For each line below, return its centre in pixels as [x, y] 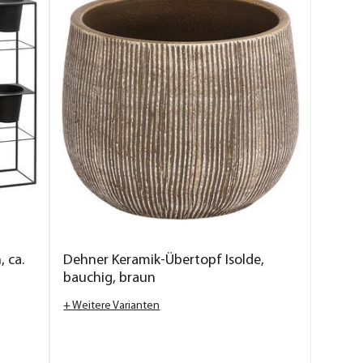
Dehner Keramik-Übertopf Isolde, [164, 260]
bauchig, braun [110, 278]
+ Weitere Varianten [112, 305]
